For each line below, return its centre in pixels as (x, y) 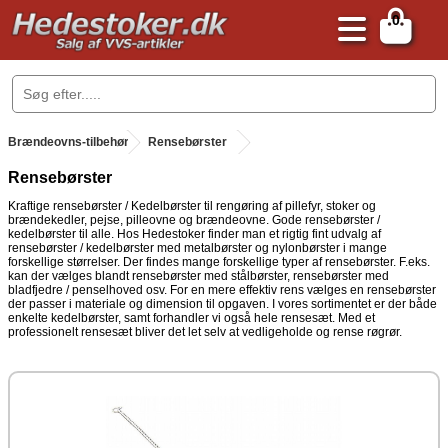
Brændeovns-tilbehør (68, 142)
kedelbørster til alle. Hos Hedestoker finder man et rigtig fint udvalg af (194, 234)
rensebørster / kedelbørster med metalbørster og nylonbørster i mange (197, 248)
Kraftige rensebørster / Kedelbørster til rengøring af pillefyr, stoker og (192, 206)
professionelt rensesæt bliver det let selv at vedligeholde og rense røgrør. (205, 332)
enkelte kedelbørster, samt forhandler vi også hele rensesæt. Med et (191, 318)
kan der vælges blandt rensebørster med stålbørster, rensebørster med (198, 276)
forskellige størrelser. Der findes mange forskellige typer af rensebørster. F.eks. (219, 262)
